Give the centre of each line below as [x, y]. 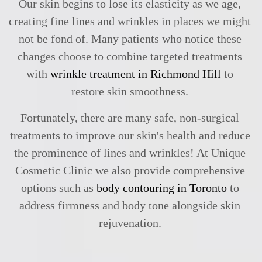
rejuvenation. [130, 223]
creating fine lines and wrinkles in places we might [130, 21]
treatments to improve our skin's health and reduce [130, 135]
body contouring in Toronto [161, 188]
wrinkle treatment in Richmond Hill [136, 74]
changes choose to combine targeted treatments [130, 56]
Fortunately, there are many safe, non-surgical [130, 118]
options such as [58, 188]
